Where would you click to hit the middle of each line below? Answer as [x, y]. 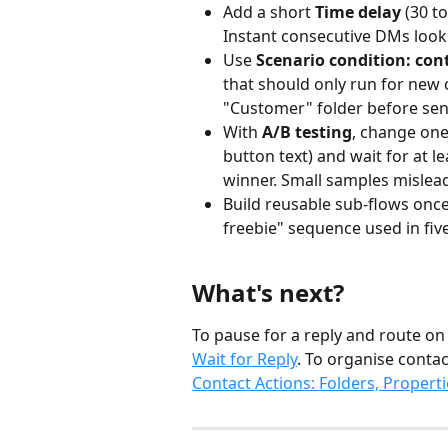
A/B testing [307, 132]
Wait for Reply [244, 359]
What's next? [268, 293]
